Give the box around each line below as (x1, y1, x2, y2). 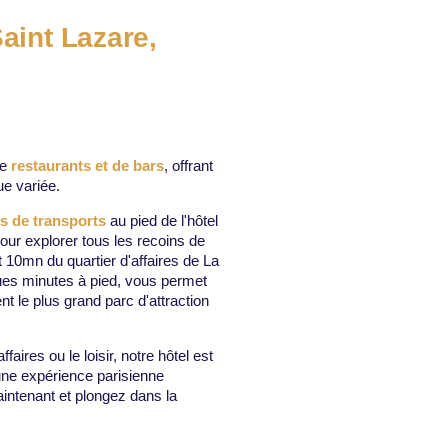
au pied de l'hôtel (105, 212, 218, 230)
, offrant (163, 157, 213, 175)
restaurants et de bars (10, 157, 164, 175)
